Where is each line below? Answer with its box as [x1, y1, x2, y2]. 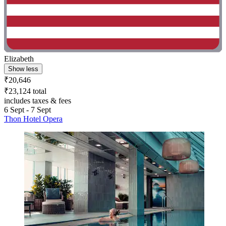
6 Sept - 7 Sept [4, 105, 51, 114]
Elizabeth [4, 54, 34, 63]
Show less [8, 65, 38, 73]
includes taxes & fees [4, 96, 71, 105]
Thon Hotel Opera [4, 114, 63, 123]
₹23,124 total [4, 86, 46, 95]
